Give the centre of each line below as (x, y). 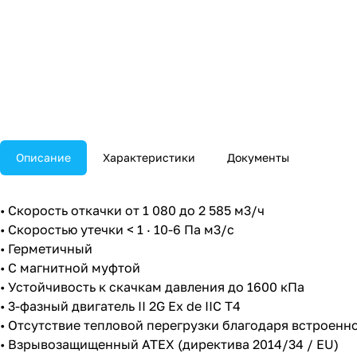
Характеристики (149, 158)
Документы (258, 158)
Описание (43, 158)
